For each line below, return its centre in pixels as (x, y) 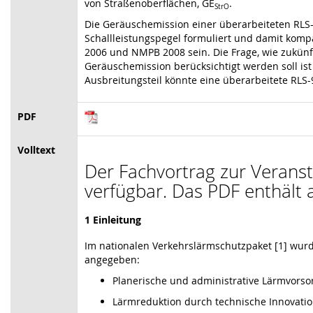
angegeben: (112, 260)
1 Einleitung (113, 220)
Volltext (36, 150)
